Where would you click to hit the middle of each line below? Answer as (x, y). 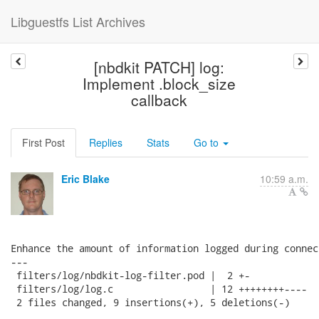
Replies (106, 142)
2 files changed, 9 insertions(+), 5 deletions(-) (150, 302)
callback (159, 100)
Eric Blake (85, 179)
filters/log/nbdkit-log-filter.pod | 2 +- (130, 275)
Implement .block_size (159, 83)
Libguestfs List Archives (78, 21)
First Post (43, 142)
